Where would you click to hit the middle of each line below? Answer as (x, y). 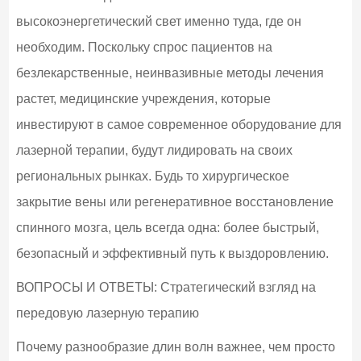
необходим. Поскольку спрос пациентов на (144, 47)
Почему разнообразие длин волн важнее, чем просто (175, 346)
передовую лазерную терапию (107, 313)
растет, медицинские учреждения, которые (143, 98)
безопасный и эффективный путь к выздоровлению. (172, 253)
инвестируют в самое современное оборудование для (178, 124)
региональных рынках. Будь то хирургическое (152, 176)
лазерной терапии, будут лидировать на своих (154, 150)
